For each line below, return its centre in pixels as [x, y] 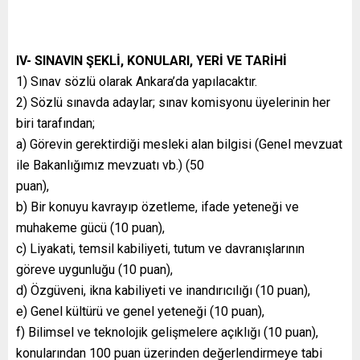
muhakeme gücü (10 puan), [90, 227]
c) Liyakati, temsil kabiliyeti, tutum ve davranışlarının [160, 248]
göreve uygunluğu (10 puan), [94, 269]
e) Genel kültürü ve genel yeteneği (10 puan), [140, 311]
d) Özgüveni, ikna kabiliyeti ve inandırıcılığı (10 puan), [163, 290]
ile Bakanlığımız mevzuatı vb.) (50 [110, 165]
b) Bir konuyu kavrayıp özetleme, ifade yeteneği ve [157, 207]
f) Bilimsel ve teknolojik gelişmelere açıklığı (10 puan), [167, 332]
